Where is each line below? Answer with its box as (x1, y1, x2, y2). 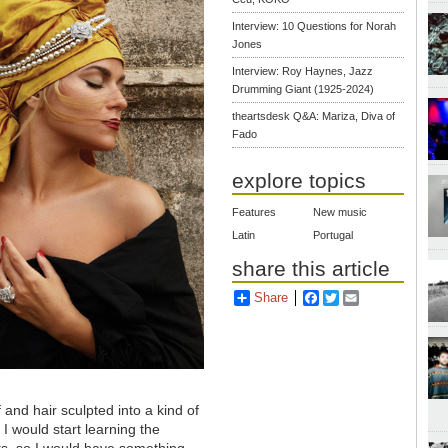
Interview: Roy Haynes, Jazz (232, 64, 374, 77)
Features (232, 205, 277, 218)
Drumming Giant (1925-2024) (232, 82, 375, 95)
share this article (232, 256, 391, 280)
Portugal (313, 228, 354, 241)
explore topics (232, 168, 367, 192)
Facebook (319, 289, 377, 305)
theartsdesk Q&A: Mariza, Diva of (232, 109, 396, 122)
